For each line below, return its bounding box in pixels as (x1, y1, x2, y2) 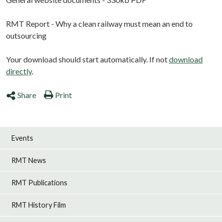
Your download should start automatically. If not (6, 55, 169, 64)
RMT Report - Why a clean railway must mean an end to (6, 19, 193, 29)
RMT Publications (11, 178, 68, 187)
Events (11, 133, 34, 142)
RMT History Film (11, 201, 66, 210)
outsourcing (6, 31, 47, 41)
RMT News (11, 156, 47, 165)
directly (6, 66, 32, 76)
